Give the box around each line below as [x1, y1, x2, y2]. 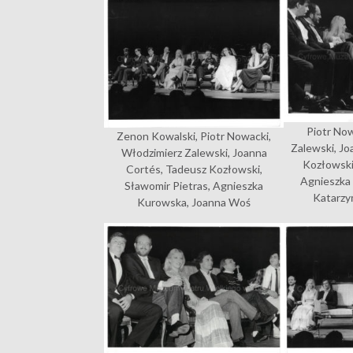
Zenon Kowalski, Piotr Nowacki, [117, 128, 272, 143]
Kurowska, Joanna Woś [137, 195, 251, 209]
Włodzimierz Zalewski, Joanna [121, 145, 267, 159]
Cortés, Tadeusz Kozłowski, [125, 162, 262, 176]
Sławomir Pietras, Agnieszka [124, 178, 264, 192]
